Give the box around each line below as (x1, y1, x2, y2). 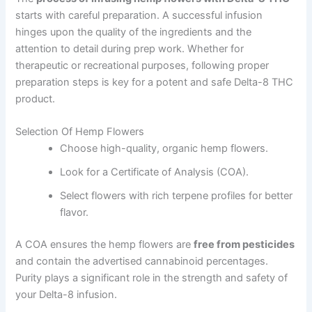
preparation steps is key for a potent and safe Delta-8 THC (15, 75, 294, 88)
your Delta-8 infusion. (15, 288, 118, 301)
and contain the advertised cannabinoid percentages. (15, 254, 269, 267)
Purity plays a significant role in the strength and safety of (15, 271, 288, 284)
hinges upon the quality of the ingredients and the (15, 25, 252, 38)
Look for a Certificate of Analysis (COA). (60, 165, 249, 178)
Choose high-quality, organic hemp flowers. (60, 141, 269, 155)
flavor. (60, 205, 89, 219)
